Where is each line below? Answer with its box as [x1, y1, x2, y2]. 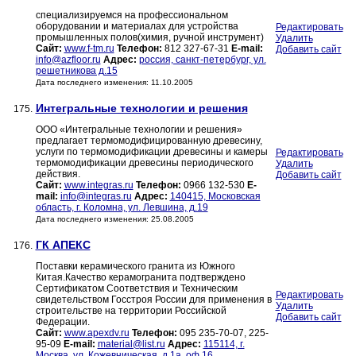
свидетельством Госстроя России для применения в [35, 294, 272, 306]
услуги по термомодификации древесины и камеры [35, 146, 268, 158]
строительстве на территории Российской [35, 305, 226, 317]
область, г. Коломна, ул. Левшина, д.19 [35, 202, 208, 214]
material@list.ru [97, 339, 165, 350]
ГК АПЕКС [35, 238, 91, 252]
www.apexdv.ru [64, 327, 130, 339]
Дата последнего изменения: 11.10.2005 [35, 78, 193, 87]
